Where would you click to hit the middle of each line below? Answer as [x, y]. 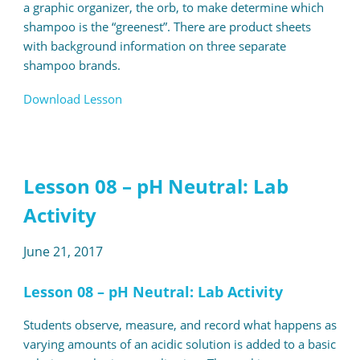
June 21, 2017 [63, 252]
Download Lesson [72, 99]
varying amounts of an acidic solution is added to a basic [179, 344]
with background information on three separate [154, 46]
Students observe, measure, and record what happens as [180, 325]
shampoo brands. [72, 65]
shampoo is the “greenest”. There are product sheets [167, 27]
